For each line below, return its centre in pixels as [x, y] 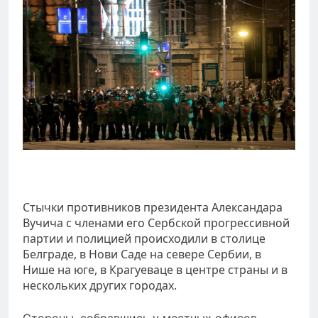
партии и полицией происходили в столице [144, 238]
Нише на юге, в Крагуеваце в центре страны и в [155, 269]
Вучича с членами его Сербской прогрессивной [156, 223]
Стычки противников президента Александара [153, 207]
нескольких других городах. [100, 285]
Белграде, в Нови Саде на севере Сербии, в [142, 254]
